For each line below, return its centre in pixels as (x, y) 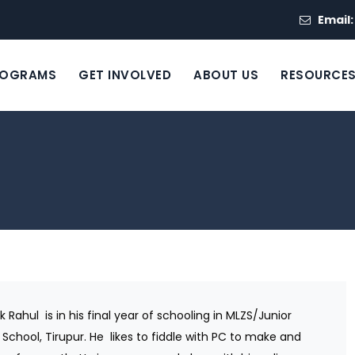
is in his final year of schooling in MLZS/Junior (169, 315)
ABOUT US (226, 75)
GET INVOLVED (125, 75)
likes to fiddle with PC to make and (206, 337)
